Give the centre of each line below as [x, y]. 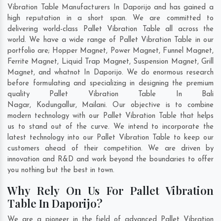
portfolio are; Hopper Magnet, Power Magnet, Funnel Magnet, [110, 51]
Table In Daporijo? [55, 203]
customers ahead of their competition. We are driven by [110, 149]
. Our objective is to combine [160, 106]
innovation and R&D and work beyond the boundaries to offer [110, 160]
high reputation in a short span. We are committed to [110, 19]
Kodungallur [56, 106]
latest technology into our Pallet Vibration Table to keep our [110, 138]
